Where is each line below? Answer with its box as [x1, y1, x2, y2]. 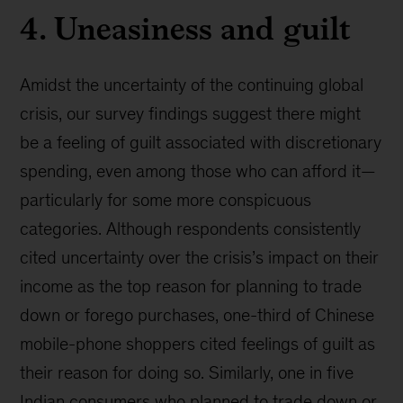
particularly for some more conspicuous [20, 190, 312, 210]
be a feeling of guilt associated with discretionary [20, 132, 382, 152]
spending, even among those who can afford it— [20, 161, 377, 181]
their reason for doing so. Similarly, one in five [20, 363, 354, 382]
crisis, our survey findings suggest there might [20, 103, 362, 123]
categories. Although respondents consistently [20, 219, 362, 238]
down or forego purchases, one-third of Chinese [20, 305, 375, 325]
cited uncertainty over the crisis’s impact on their [20, 247, 380, 267]
